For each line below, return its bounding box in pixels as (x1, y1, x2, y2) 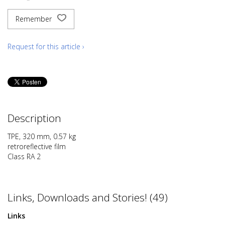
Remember (16, 14, 54, 24)
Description (8, 111, 61, 125)
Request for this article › (8, 42, 84, 51)
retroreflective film (8, 142, 66, 151)
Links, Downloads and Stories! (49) (8, 190, 168, 204)
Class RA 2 (8, 152, 41, 161)
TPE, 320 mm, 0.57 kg (8, 132, 76, 141)
